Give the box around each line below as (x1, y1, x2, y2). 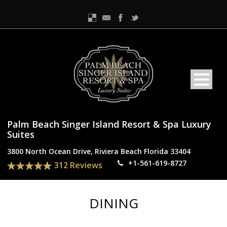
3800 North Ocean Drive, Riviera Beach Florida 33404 (7, 146, 191, 156)
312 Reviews (54, 159, 102, 171)
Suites (7, 128, 34, 140)
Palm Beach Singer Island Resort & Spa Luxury (7, 118, 211, 130)
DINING (89, 194, 138, 213)
